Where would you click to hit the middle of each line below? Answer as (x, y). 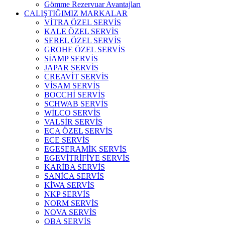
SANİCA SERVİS (74, 176)
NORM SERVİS (71, 203)
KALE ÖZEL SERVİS (81, 31)
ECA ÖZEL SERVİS (78, 131)
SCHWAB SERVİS (76, 104)
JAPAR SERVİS (71, 68)
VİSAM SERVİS (72, 86)
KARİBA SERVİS (75, 167)
